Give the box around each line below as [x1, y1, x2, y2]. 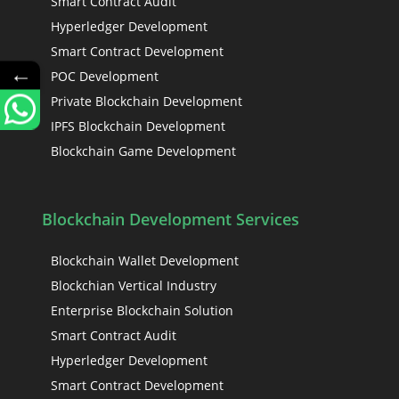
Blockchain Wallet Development [51, 252, 240, 269]
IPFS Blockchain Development [51, 118, 226, 134]
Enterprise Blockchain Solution [51, 302, 234, 319]
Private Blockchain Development [51, 93, 243, 110]
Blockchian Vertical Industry [51, 277, 217, 294]
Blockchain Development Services [42, 208, 300, 230]
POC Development [51, 68, 159, 85]
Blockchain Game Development [51, 142, 237, 159]
